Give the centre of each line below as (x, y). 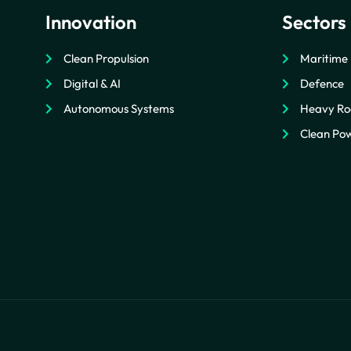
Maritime (324, 59)
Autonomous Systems (118, 109)
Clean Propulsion (106, 59)
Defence (322, 84)
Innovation (91, 22)
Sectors (315, 22)
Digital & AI (92, 84)
